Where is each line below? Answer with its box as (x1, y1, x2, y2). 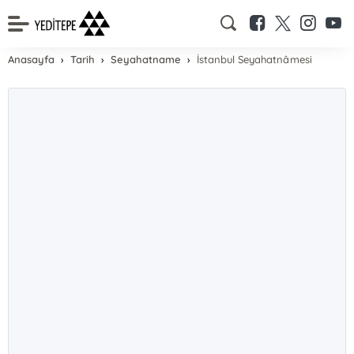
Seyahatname (111, 53, 182, 66)
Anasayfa (8, 53, 55, 66)
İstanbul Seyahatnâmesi (197, 53, 312, 66)
